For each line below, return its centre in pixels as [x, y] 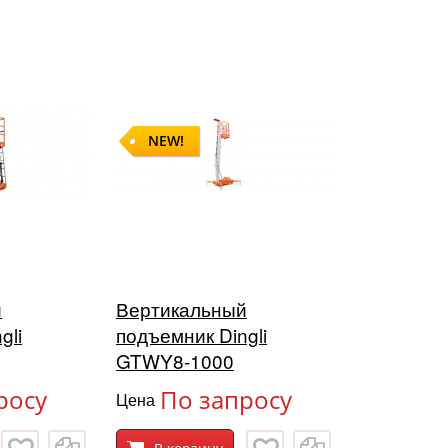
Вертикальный [181, 309]
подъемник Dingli [191, 335]
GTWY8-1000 [175, 361]
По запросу [226, 400]
